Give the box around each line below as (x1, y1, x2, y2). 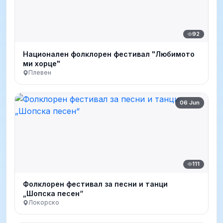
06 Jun (180, 99, 200, 106)
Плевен (28, 69, 51, 77)
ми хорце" (23, 59, 60, 68)
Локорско (28, 199, 59, 207)
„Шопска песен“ (23, 189, 83, 198)
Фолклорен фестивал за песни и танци (23, 180, 168, 189)
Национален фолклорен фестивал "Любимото (23, 50, 195, 59)
